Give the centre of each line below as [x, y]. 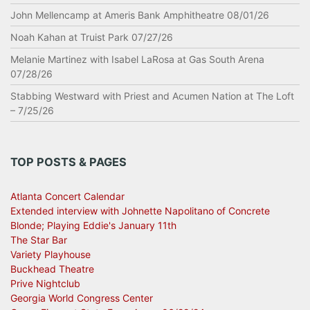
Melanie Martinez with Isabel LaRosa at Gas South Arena [137, 59]
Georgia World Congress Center [82, 298]
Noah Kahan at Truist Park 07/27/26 [92, 37]
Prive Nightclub [45, 283]
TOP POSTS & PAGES [69, 162]
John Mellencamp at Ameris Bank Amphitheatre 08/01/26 [140, 15]
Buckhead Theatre [52, 269]
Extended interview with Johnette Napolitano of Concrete [140, 211]
